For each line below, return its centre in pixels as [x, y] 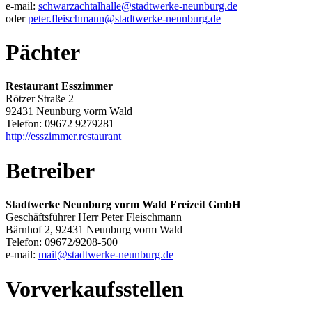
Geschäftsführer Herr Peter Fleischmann [94, 217]
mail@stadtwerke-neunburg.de [106, 255]
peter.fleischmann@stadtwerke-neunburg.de [124, 18]
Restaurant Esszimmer [59, 86]
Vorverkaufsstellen [95, 289]
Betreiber [50, 170]
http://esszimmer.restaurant [63, 136]
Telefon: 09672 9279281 [60, 124]
